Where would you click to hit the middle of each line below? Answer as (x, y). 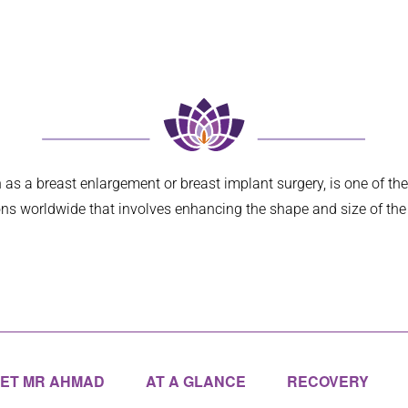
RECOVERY (327, 382)
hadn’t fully (267, 14)
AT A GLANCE (195, 382)
